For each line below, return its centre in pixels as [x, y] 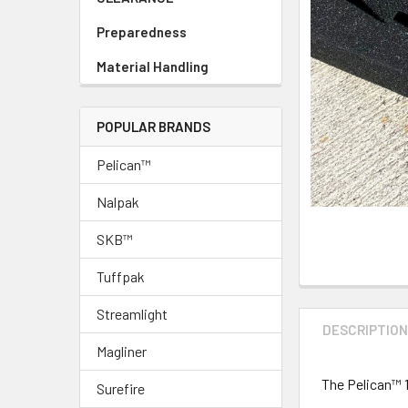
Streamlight [132, 313]
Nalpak [118, 201]
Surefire [121, 388]
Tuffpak [121, 276]
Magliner [122, 351]
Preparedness [142, 31]
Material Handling [153, 66]
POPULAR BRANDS [153, 126]
